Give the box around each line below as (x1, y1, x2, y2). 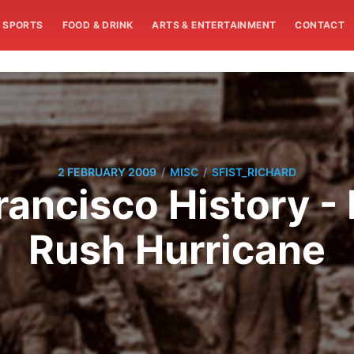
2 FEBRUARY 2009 (58, 165, 156, 179)
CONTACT (295, 19, 345, 31)
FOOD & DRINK (62, 19, 134, 31)
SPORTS (2, 19, 43, 31)
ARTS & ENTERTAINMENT (152, 19, 277, 31)
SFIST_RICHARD (212, 165, 296, 179)
